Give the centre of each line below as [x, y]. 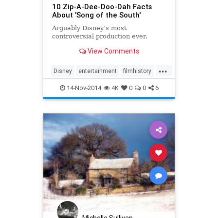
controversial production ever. [100, 36]
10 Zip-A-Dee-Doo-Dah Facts [102, 7]
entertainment [98, 71]
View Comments [112, 51]
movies [83, 86]
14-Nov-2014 [83, 88]
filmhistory [137, 71]
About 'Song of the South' [96, 15]
